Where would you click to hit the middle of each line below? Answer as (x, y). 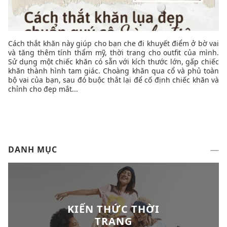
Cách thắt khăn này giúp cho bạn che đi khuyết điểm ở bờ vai (113, 44)
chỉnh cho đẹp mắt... (43, 89)
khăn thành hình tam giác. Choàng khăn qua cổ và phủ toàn (113, 71)
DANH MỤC (33, 150)
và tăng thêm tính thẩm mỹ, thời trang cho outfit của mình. (113, 53)
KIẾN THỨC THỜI (113, 209)
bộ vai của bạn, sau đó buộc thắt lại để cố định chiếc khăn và (113, 80)
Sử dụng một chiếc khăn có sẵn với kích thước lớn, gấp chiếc (113, 62)
